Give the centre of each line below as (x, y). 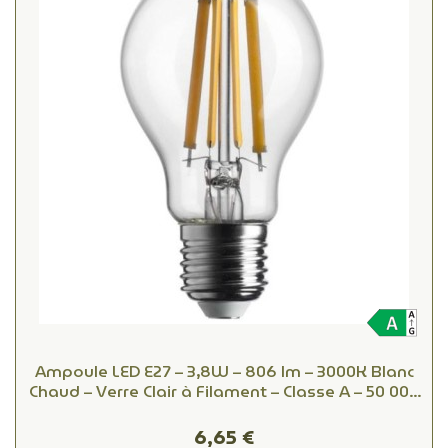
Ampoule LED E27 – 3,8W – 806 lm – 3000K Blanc (224, 371)
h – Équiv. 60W (224, 411)
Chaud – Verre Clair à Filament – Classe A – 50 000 (224, 391)
